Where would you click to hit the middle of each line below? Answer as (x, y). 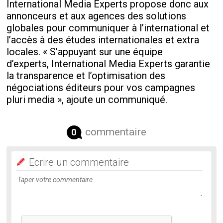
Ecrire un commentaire (79, 162)
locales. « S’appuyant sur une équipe (85, 52)
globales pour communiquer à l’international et (108, 28)
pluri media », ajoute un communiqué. (87, 99)
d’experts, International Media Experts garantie (109, 63)
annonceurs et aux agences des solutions (97, 16)
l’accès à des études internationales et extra (103, 40)
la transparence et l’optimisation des (86, 75)
